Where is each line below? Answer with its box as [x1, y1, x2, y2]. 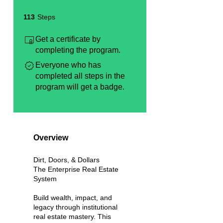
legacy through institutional [33, 203, 117, 212]
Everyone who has [35, 61, 101, 70]
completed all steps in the [35, 72, 125, 81]
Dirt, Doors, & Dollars [33, 156, 100, 164]
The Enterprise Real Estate [33, 165, 118, 174]
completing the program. [35, 46, 120, 55]
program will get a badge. [35, 83, 124, 92]
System [33, 175, 57, 183]
